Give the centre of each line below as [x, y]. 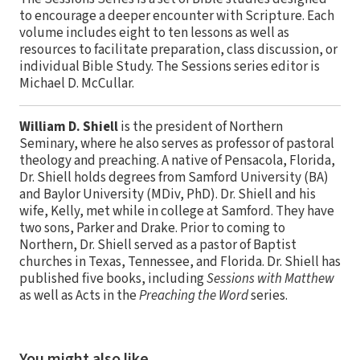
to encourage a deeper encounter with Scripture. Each [177, 16]
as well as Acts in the [79, 295]
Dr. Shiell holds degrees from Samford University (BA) [174, 177]
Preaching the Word [194, 295]
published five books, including [113, 278]
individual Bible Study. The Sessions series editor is [170, 66]
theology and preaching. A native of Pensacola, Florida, [177, 160]
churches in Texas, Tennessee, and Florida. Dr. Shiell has [180, 262]
